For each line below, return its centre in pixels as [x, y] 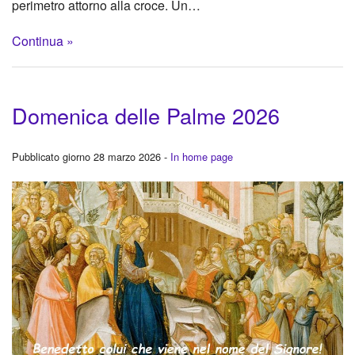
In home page [202, 156]
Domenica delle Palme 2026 [146, 115]
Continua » [43, 40]
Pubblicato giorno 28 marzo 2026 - [91, 156]
